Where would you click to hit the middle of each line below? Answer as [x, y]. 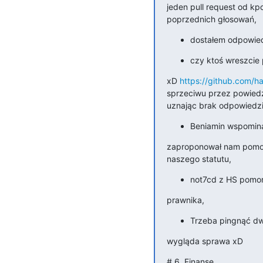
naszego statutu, [199, 159]
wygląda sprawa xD [205, 241]
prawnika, [185, 200]
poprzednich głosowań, [211, 19]
